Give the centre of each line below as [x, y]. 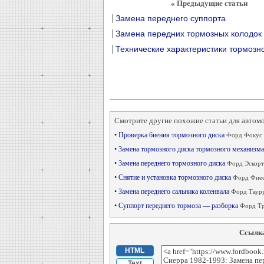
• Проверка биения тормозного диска [170, 135]
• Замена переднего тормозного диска [170, 163]
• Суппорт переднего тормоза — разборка [177, 206]
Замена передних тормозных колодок [188, 34]
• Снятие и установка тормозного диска [173, 177]
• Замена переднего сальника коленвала [172, 192]
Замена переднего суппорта [170, 18]
